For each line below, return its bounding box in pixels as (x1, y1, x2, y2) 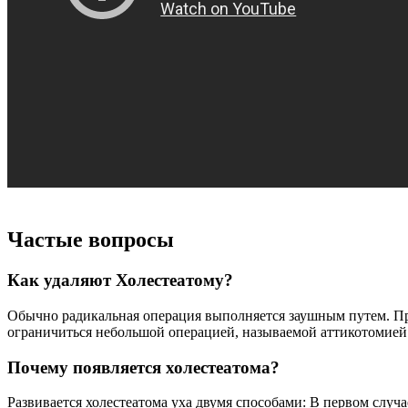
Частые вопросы (7, 228, 174, 252)
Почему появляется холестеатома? (7, 357, 280, 377)
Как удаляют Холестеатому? (7, 270, 233, 291)
